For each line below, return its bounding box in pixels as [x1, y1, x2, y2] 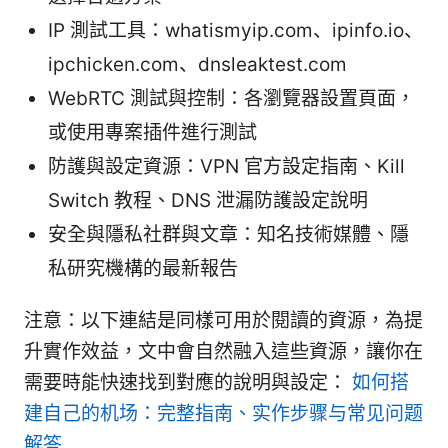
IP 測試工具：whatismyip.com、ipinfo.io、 [48, 19, 423, 43]
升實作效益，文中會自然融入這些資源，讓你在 [24, 340, 423, 364]
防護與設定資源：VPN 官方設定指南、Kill [48, 155, 405, 179]
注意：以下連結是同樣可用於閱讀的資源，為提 [24, 309, 423, 333]
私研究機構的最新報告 [48, 257, 238, 281]
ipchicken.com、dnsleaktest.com [48, 53, 347, 77]
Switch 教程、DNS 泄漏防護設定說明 [48, 189, 368, 213]
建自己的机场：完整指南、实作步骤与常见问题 [24, 402, 423, 426]
